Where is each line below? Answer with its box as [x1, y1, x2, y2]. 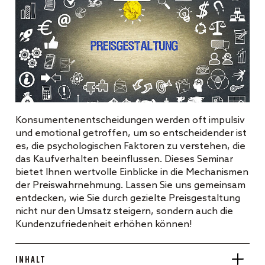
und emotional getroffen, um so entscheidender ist [15, 127, 247, 139]
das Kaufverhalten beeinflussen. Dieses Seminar [15, 153, 233, 165]
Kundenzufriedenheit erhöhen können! [15, 218, 192, 230]
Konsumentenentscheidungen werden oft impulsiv [15, 114, 245, 126]
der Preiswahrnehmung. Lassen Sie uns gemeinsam [15, 179, 245, 191]
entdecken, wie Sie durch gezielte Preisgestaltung [15, 192, 240, 204]
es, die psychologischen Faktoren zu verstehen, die [15, 140, 245, 152]
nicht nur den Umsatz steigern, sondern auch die [15, 205, 233, 217]
